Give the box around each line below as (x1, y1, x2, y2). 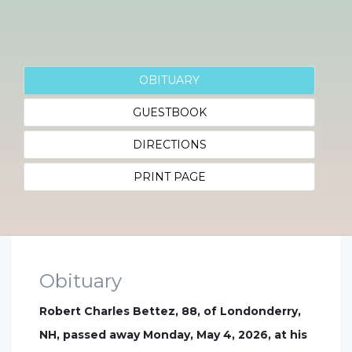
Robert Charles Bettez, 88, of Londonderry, (39, 304, 301, 318)
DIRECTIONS (132, 137, 207, 152)
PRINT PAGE (133, 170, 206, 184)
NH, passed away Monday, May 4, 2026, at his (39, 328, 307, 342)
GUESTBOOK (132, 105, 207, 119)
